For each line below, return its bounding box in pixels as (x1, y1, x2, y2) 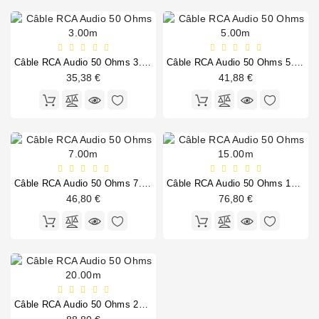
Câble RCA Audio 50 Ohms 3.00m (141, 57, 151, 68)
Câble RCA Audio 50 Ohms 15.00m (291, 178, 300, 189)
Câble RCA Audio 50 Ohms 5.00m (293, 57, 303, 68)
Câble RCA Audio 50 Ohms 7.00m (141, 178, 151, 189)
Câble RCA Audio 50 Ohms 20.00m (138, 299, 148, 310)
